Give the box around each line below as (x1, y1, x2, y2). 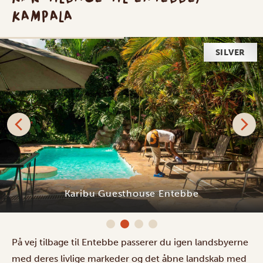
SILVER (215, 47, 245, 58)
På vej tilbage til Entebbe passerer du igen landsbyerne (12, 236, 248, 248)
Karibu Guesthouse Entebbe (64, 187, 199, 199)
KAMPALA (12, 4, 74, 27)
